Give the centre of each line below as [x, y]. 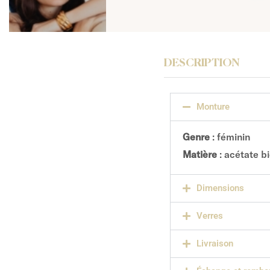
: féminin [230, 137]
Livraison [215, 243]
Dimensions [220, 188]
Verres [209, 215]
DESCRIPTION [202, 63]
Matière [200, 154]
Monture [213, 106]
